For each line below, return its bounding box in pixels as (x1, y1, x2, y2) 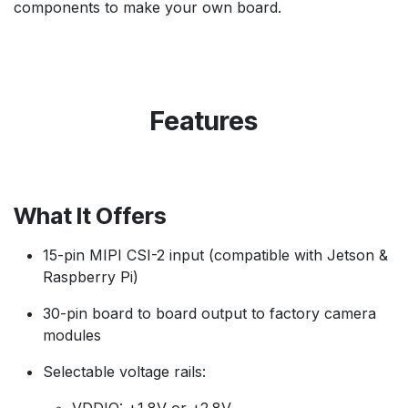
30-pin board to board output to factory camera (43, 304, 376, 323)
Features (150, 105, 258, 138)
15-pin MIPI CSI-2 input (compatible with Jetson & (43, 246, 388, 265)
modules (43, 326, 101, 345)
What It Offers (14, 202, 167, 230)
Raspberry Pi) (43, 268, 138, 287)
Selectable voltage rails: (43, 362, 206, 382)
